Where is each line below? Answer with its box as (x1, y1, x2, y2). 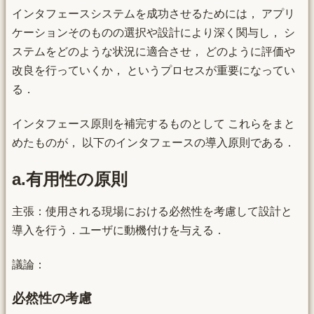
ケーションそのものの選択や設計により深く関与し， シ (12, 26, 295, 39)
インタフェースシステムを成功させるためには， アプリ (12, 7, 295, 20)
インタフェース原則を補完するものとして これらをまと (12, 118, 295, 130)
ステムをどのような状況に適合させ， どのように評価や (12, 45, 295, 57)
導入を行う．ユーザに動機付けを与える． (12, 224, 225, 236)
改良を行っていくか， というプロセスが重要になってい (12, 64, 295, 76)
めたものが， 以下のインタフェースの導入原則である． (12, 137, 295, 149)
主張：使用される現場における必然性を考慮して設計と (12, 205, 292, 217)
